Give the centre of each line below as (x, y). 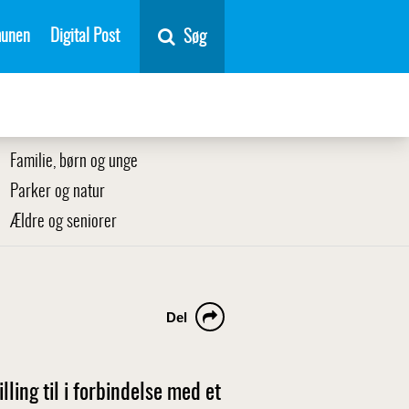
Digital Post (85, 37)
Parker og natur (58, 192)
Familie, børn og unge (74, 162)
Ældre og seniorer (63, 222)
